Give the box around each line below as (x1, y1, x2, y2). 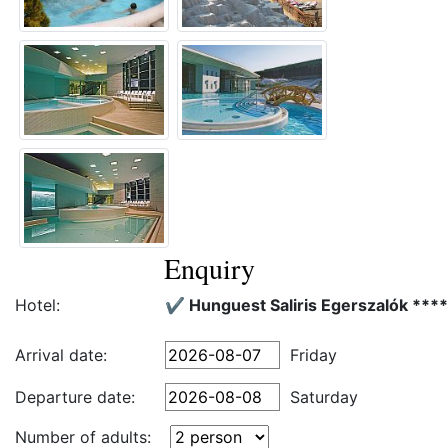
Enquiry (163, 249, 255, 287)
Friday (290, 345, 337, 365)
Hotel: (15, 295, 60, 315)
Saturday (290, 387, 358, 407)
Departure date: (15, 387, 135, 407)
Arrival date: (15, 345, 107, 365)
